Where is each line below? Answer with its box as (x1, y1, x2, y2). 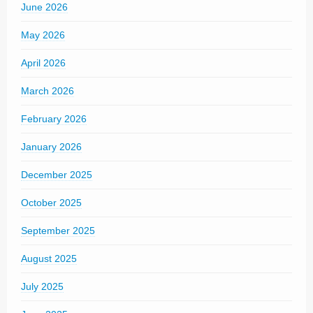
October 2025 (21, 196, 82, 208)
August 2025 (21, 252, 77, 264)
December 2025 (21, 168, 92, 180)
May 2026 (21, 29, 65, 41)
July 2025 (21, 280, 64, 292)
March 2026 (21, 85, 74, 96)
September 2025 (21, 224, 95, 236)
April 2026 (21, 57, 66, 68)
